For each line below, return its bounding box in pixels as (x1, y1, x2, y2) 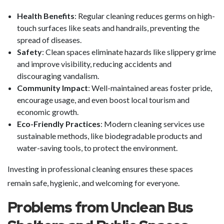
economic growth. (17, 107, 78, 116)
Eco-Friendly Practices (17, 119, 100, 128)
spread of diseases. (17, 35, 81, 44)
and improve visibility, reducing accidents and (17, 59, 171, 68)
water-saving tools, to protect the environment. (17, 143, 177, 152)
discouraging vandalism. (17, 71, 99, 80)
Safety (17, 47, 42, 56)
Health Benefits (17, 11, 74, 20)
